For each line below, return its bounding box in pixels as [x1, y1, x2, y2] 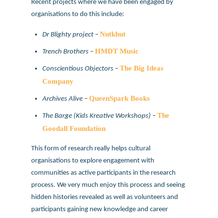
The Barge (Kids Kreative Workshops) [42, 112, 151, 120]
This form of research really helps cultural [31, 145, 150, 153]
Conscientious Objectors [42, 65, 114, 73]
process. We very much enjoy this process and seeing [31, 181, 185, 189]
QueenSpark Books [89, 94, 150, 103]
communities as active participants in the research [31, 169, 176, 177]
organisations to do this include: [31, 10, 124, 18]
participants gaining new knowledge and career [31, 205, 168, 214]
